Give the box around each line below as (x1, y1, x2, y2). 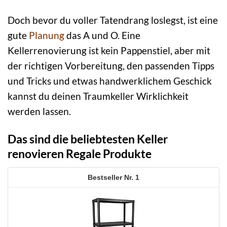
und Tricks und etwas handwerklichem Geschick (8, 75, 212, 87)
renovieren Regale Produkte (8, 146, 152, 161)
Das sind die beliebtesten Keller (8, 132, 168, 146)
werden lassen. (8, 105, 71, 118)
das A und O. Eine (64, 29, 140, 42)
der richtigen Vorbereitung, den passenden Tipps (8, 60, 214, 72)
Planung (29, 29, 64, 42)
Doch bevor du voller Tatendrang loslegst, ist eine (8, 14, 218, 26)
